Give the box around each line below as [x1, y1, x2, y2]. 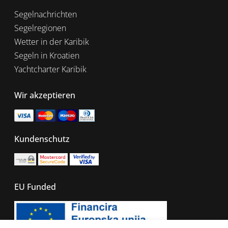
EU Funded [14, 181, 56, 192]
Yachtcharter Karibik [14, 64, 87, 75]
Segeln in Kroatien [14, 50, 79, 61]
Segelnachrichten [14, 9, 77, 20]
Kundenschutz [14, 133, 70, 145]
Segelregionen [14, 22, 66, 34]
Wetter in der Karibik [14, 36, 89, 47]
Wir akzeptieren [14, 90, 75, 101]
